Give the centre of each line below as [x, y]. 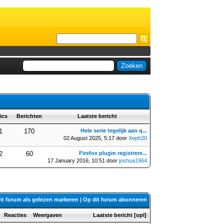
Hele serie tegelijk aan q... [114, 130]
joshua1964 [133, 160]
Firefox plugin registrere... [113, 153]
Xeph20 [138, 138]
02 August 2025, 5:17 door [96, 138]
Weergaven [47, 215]
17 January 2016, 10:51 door [83, 160]
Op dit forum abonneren [115, 199]
